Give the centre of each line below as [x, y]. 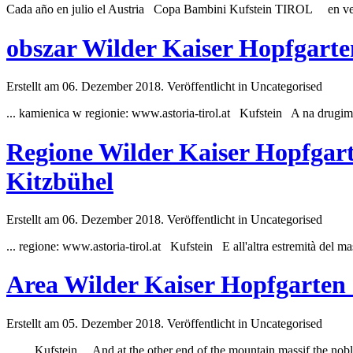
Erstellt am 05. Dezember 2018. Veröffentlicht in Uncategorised [164, 323]
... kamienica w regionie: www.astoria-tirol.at [123, 113]
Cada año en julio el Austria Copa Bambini [118, 9]
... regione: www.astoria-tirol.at [88, 246]
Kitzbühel [60, 181]
